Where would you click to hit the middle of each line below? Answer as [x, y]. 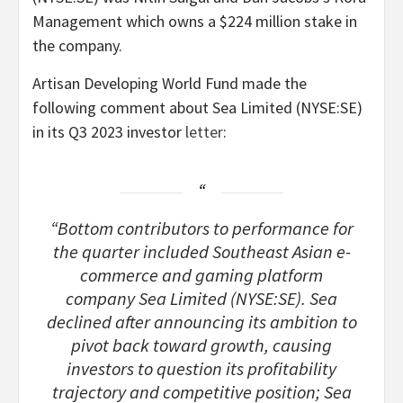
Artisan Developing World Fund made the [170, 83]
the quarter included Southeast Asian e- [201, 251]
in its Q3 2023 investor [109, 131]
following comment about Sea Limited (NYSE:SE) [197, 107]
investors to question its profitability [201, 368]
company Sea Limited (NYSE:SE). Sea [201, 298]
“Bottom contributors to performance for [201, 228]
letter [204, 131]
